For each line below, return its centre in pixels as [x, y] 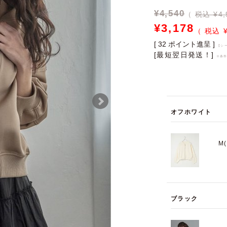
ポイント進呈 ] [192, 44]
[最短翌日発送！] [184, 55]
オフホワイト [191, 112]
